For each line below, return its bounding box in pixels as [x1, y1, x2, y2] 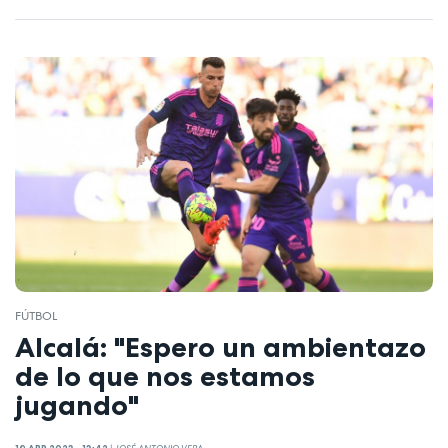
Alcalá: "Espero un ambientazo [15, 329, 426, 364]
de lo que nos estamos [15, 358, 315, 393]
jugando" [15, 387, 139, 422]
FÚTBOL [15, 308, 57, 325]
